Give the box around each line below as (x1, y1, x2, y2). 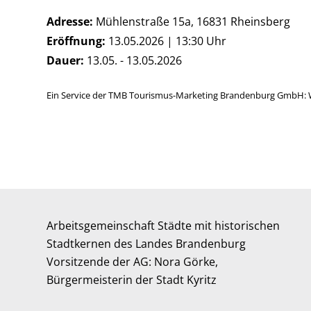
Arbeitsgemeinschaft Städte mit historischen (47, 218, 280, 234)
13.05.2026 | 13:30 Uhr (106, 33, 227, 49)
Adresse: (47, 13, 94, 29)
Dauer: (47, 52, 85, 68)
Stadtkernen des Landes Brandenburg (47, 236, 246, 252)
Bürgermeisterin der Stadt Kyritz (47, 272, 217, 288)
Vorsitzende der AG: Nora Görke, (47, 254, 219, 270)
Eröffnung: (47, 33, 106, 49)
